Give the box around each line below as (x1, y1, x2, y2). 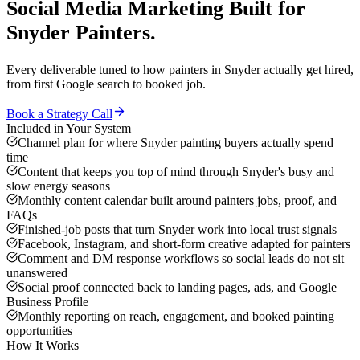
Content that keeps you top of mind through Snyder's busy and (18, 165, 334, 179)
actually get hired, (260, 63, 354, 77)
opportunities (6, 324, 72, 338)
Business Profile (6, 295, 88, 309)
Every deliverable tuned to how (6, 63, 169, 77)
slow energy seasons (6, 179, 110, 194)
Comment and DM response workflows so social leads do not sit (18, 252, 344, 266)
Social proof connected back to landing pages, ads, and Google (18, 280, 337, 295)
